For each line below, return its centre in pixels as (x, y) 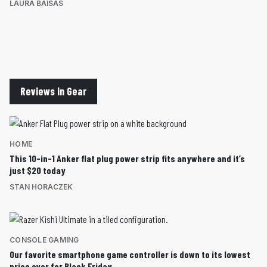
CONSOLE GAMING (44, 240)
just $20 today (38, 170)
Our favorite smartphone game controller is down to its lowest (130, 254)
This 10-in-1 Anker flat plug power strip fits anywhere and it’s (127, 158)
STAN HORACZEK (41, 187)
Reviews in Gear (53, 91)
